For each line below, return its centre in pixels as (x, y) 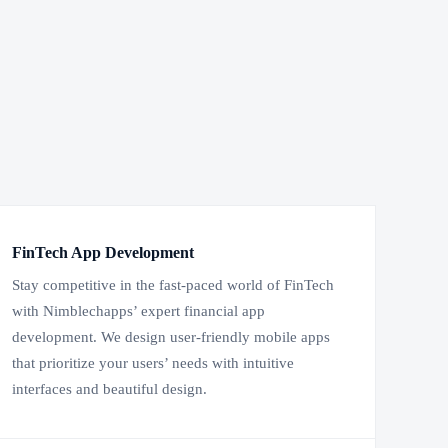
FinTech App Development (103, 253)
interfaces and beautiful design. (109, 389)
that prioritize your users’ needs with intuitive (153, 363)
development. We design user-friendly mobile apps (171, 337)
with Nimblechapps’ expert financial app (138, 311)
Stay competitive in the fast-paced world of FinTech (173, 285)
